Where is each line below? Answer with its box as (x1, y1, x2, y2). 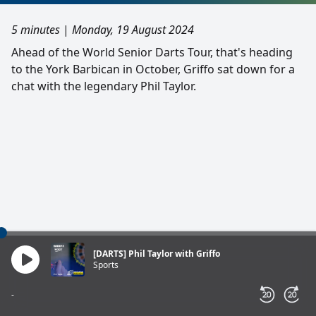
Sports (93, 259, 119, 271)
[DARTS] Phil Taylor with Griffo (93, 248, 220, 260)
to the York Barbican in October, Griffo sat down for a (11, 61, 295, 77)
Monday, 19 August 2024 (72, 22, 194, 37)
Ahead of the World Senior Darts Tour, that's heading (11, 44, 293, 60)
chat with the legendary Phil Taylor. (11, 78, 196, 94)
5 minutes (11, 22, 60, 37)
